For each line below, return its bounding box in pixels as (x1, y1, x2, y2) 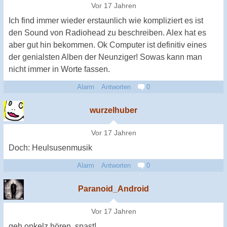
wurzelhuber (90, 105, 137, 115)
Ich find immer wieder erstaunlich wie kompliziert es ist (9, 16, 203, 25)
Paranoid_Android (78, 184, 149, 193)
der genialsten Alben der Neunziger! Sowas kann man (9, 52, 202, 61)
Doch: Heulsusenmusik (9, 143, 92, 152)
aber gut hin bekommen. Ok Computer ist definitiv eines (9, 40, 207, 49)
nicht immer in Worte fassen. (9, 64, 110, 73)
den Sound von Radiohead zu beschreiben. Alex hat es (9, 28, 206, 37)
